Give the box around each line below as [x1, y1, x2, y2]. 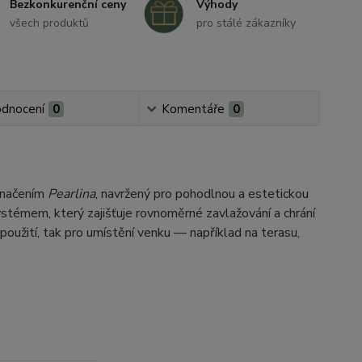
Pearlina [47, 185, 95, 203]
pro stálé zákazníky [196, 15, 296, 31]
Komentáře [162, 101, 225, 117]
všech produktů [10, 15, 90, 31]
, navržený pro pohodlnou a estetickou [95, 185, 309, 203]
